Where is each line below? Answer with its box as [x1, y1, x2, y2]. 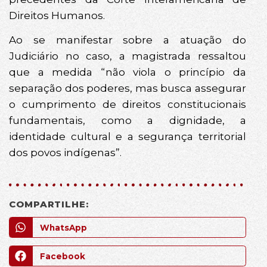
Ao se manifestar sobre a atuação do [9, 34, 246, 46]
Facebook [39, 251, 85, 261]
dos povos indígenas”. [9, 147, 122, 159]
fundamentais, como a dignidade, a [9, 114, 246, 127]
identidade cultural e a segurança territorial [9, 131, 246, 143]
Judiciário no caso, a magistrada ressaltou [9, 50, 246, 63]
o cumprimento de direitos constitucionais [9, 98, 246, 111]
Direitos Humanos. [9, 9, 105, 21]
